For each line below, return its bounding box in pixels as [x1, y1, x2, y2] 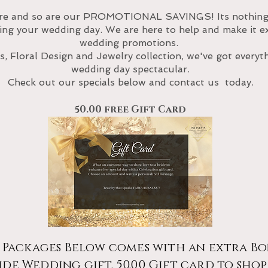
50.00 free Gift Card [75, 103, 186, 116]
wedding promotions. [80, 37, 181, 48]
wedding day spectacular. [71, 63, 190, 75]
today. [221, 77, 254, 88]
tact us [185, 77, 222, 88]
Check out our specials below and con [7, 77, 186, 88]
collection [133, 50, 181, 62]
